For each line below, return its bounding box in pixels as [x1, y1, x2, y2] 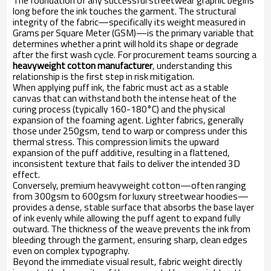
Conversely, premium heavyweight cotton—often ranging [13, 178, 246, 192]
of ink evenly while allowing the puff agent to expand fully [13, 211, 241, 225]
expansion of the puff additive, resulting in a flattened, [13, 145, 230, 160]
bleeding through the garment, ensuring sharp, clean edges [13, 232, 247, 247]
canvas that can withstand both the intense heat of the [13, 91, 237, 105]
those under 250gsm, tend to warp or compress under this [13, 123, 247, 138]
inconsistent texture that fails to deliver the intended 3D [13, 156, 240, 171]
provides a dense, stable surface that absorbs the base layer [13, 200, 254, 214]
